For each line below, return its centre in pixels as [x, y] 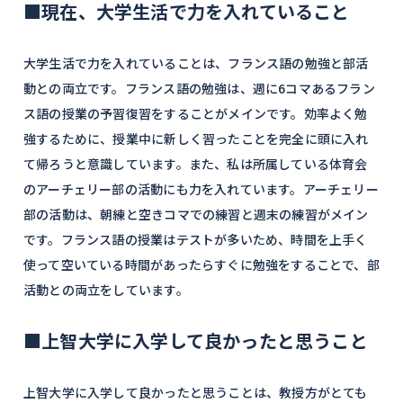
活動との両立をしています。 [106, 290]
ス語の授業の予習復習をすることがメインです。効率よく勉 [196, 113]
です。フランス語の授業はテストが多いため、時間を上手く [196, 239]
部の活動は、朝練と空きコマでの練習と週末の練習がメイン [196, 214]
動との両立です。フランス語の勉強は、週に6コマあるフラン [199, 88]
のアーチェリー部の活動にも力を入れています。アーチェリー [201, 189]
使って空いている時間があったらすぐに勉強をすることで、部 [201, 264]
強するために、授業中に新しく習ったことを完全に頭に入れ [196, 139]
